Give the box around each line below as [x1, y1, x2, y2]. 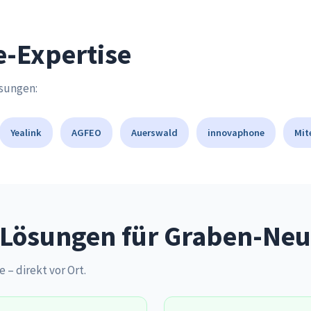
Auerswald [131, 126, 178, 139]
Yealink [10, 126, 42, 139]
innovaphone [208, 126, 264, 139]
